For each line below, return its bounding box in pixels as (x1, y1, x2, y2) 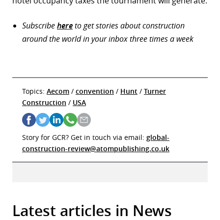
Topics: (22, 86, 45, 96)
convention (76, 86, 114, 96)
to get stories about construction (73, 20, 185, 31)
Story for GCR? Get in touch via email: (22, 132, 146, 142)
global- (146, 132, 169, 142)
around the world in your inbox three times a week (22, 33, 193, 44)
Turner (144, 86, 166, 96)
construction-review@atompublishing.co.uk (22, 143, 169, 153)
